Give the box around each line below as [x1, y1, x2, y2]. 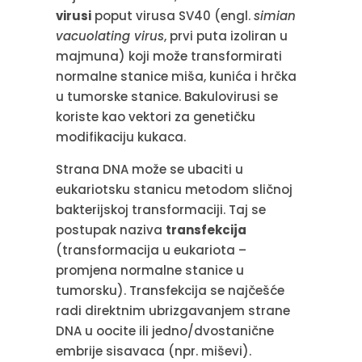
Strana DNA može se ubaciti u [55, 160, 243, 178]
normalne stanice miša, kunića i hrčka [55, 67, 297, 85]
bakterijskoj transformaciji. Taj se [55, 200, 266, 218]
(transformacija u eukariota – [55, 241, 246, 259]
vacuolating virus [55, 27, 164, 44]
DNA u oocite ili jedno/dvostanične [55, 322, 274, 339]
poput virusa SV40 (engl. [90, 6, 254, 24]
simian [253, 6, 296, 24]
